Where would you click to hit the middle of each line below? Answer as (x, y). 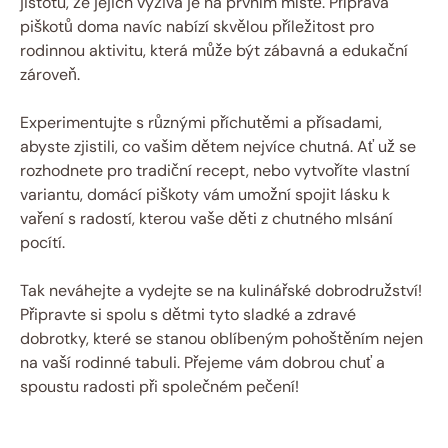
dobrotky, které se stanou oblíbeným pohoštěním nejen (221, 338)
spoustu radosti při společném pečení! (159, 386)
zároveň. (50, 74)
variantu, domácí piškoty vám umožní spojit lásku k (205, 194)
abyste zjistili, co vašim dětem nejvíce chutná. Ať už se (218, 146)
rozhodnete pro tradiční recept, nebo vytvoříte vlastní (215, 170)
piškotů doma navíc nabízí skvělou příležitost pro (197, 26)
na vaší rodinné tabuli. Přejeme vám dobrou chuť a (202, 362)
